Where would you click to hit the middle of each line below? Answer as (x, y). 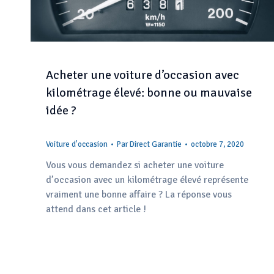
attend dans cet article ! (96, 209)
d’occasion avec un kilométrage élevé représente (147, 180)
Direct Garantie (156, 144)
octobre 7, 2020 (217, 144)
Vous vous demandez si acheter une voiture (135, 165)
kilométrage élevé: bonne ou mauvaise (149, 92)
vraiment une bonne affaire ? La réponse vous (139, 194)
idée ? (61, 110)
